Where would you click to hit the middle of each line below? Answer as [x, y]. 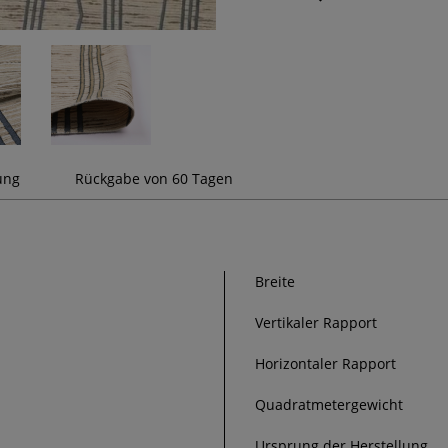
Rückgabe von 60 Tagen [154, 179]
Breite [275, 282]
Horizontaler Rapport [325, 364]
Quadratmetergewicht [329, 405]
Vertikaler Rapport [316, 323]
